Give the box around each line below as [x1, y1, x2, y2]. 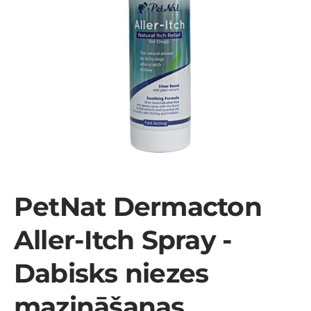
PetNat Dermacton [14, 190, 262, 222]
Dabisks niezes [14, 257, 209, 289]
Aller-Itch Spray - [14, 224, 233, 255]
